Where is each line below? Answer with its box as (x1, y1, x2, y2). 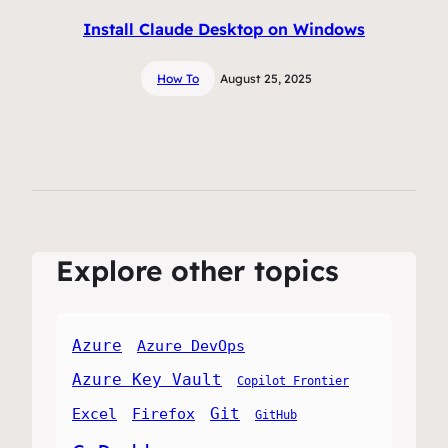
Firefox (132, 404, 195, 422)
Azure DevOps (137, 336, 245, 354)
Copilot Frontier (237, 373, 349, 388)
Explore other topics (56, 253, 339, 289)
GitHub (255, 407, 297, 422)
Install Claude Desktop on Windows (83, 18, 365, 39)
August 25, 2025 (220, 70, 312, 86)
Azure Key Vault (72, 369, 222, 389)
